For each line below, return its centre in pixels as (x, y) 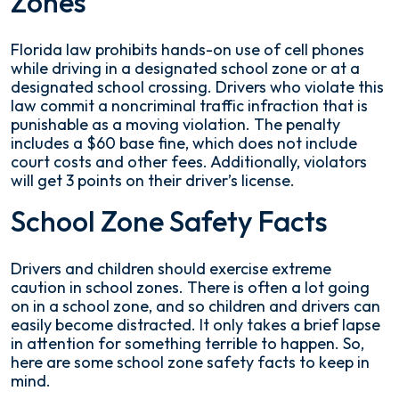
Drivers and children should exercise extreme (171, 269)
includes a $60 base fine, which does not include (184, 143)
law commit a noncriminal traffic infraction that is (189, 106)
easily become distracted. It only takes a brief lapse (195, 325)
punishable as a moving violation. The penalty (175, 125)
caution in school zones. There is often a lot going (190, 288)
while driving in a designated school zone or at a (185, 69)
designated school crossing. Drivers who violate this (197, 87)
